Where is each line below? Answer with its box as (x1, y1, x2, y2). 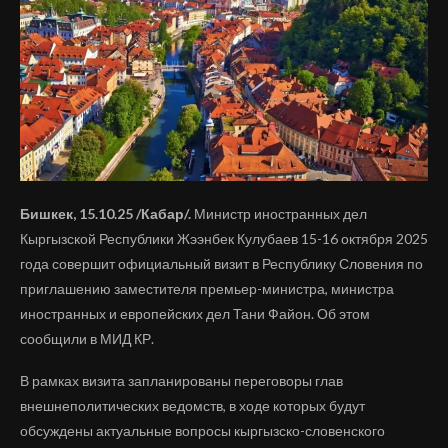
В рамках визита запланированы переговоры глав (20, 371, 343, 389)
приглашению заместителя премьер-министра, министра (20, 279, 394, 297)
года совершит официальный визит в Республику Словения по (20, 254, 423, 272)
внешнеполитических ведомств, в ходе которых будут (20, 396, 365, 414)
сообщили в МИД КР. (20, 329, 154, 347)
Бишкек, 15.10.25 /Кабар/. (20, 204, 191, 222)
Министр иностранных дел (191, 204, 367, 222)
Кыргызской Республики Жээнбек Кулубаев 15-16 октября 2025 (20, 229, 428, 247)
